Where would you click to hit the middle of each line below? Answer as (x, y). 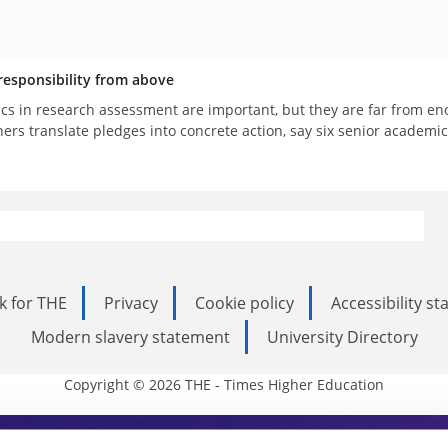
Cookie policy (244, 302)
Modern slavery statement (130, 336)
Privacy (131, 302)
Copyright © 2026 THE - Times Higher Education (224, 384)
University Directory (342, 336)
